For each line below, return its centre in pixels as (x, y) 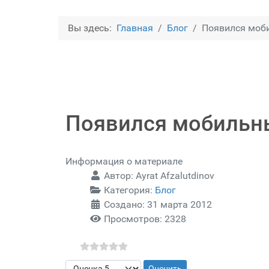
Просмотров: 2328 (145, 219)
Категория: (128, 190)
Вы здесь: (92, 28)
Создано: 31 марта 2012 (158, 205)
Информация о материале (124, 162)
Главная (135, 28)
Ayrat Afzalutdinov (175, 176)
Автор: (119, 176)
